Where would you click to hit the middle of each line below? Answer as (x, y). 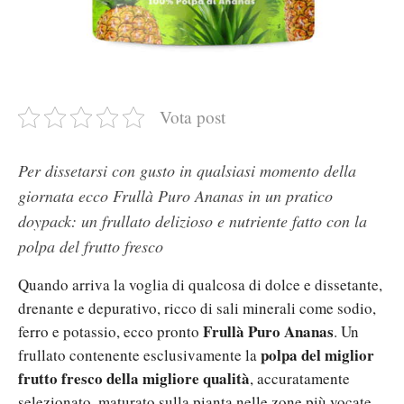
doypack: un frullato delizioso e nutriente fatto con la (193, 220)
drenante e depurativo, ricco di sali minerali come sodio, (197, 308)
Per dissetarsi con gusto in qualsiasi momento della (187, 170)
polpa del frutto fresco (91, 246)
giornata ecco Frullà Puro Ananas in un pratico (175, 195)
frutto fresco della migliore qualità (134, 378)
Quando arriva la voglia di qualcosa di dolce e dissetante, (200, 284)
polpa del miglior (317, 354)
